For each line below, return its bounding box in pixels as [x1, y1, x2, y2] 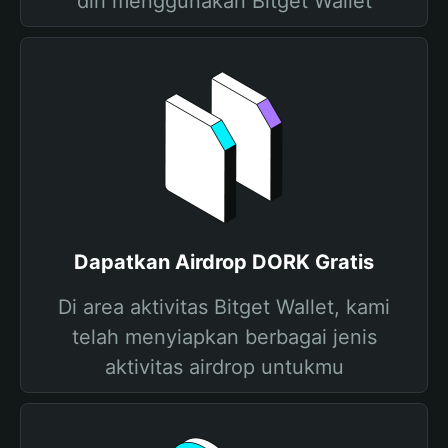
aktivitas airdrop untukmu [104, 355, 344, 379]
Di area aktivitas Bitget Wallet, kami [58, 295, 390, 319]
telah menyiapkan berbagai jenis [71, 325, 377, 349]
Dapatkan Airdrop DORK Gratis [74, 250, 374, 274]
